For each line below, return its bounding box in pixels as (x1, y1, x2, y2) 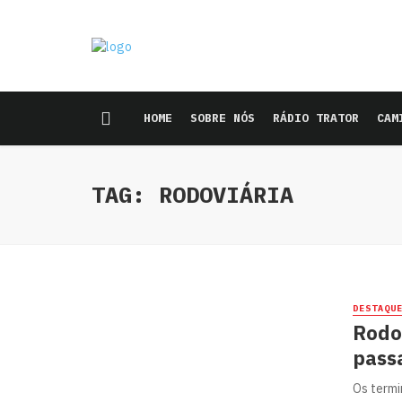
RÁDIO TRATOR (273, 110, 359, 126)
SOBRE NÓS (190, 110, 255, 126)
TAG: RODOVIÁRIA (92, 179, 293, 209)
